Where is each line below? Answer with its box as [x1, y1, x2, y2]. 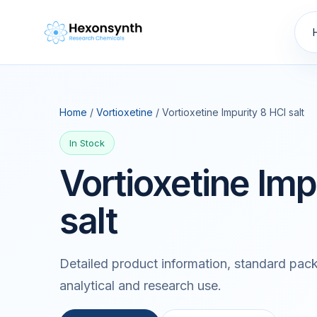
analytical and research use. [59, 278, 221, 293]
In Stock [69, 137, 105, 149]
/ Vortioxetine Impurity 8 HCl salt [153, 106, 304, 118]
